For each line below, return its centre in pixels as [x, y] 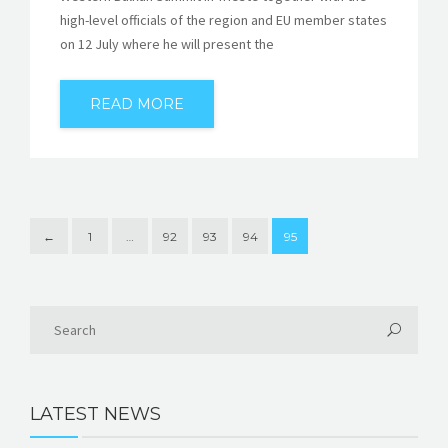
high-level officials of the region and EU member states [223, 20]
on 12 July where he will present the [167, 44]
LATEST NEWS [95, 414]
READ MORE [137, 104]
